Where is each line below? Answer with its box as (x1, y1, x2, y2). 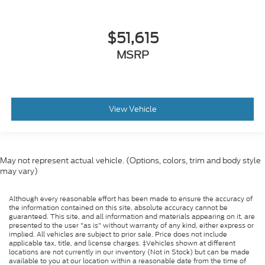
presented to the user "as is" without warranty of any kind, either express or (9, 220, 254, 230)
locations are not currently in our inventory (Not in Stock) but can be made (9, 247, 250, 257)
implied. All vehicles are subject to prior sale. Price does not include (9, 229, 227, 239)
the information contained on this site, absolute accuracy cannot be (9, 202, 228, 212)
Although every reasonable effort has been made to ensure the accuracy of (9, 193, 253, 203)
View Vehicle (108, 103, 157, 115)
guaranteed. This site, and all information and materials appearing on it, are (9, 211, 255, 221)
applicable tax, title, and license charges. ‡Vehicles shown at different (9, 238, 235, 248)
